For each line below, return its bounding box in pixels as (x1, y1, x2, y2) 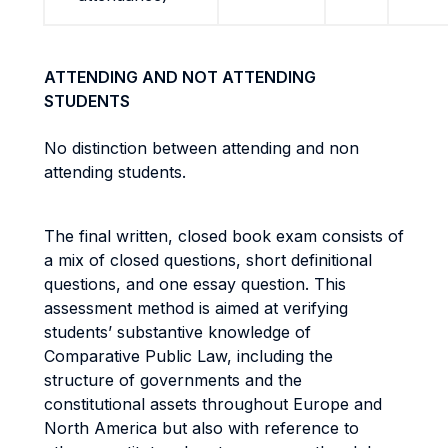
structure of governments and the (44, 370, 302, 390)
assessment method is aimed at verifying (44, 298, 348, 318)
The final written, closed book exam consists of (44, 226, 404, 246)
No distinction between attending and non (44, 138, 359, 158)
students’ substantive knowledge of (44, 322, 311, 342)
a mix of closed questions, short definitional (44, 250, 372, 270)
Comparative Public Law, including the (44, 346, 333, 366)
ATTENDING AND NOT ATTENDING (44, 67, 316, 87)
